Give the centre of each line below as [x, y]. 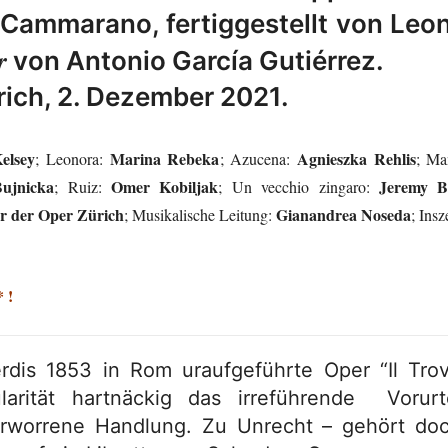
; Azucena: [258, 158]
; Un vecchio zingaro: [299, 186]
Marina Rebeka [164, 158]
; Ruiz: [83, 186]
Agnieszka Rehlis [356, 158]
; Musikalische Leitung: [200, 214]
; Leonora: [72, 158]
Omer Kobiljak [165, 186]
